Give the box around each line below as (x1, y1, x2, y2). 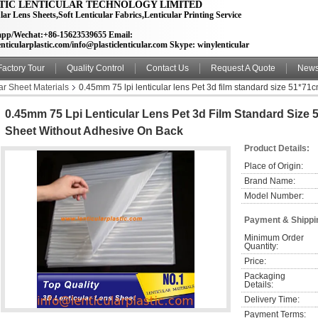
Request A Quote (211, 63, 275, 73)
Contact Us (146, 63, 189, 73)
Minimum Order (244, 233, 304, 243)
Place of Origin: (244, 161, 303, 171)
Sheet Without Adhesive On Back (5, 125, 183, 137)
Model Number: (244, 191, 304, 201)
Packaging (244, 271, 285, 281)
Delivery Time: (244, 295, 300, 305)
